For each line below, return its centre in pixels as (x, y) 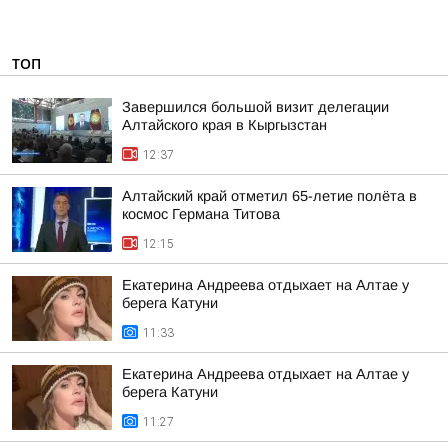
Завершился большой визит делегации (255, 107)
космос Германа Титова (201, 214)
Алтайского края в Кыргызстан (224, 125)
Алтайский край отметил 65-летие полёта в (269, 196)
